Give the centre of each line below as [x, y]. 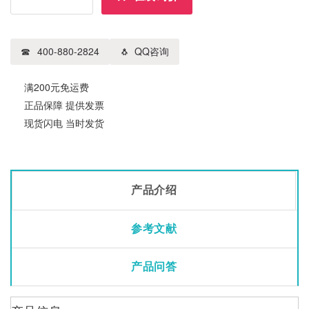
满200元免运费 [57, 87]
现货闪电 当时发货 [64, 123]
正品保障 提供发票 [64, 105]
